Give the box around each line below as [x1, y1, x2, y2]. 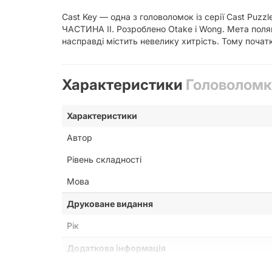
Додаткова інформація [67, 243, 166, 254]
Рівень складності [67, 154, 141, 165]
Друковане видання [67, 199, 153, 209]
